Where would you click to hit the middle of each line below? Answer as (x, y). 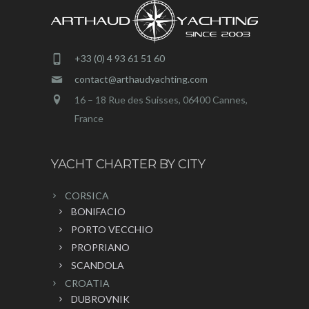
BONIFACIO (98, 212)
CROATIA (87, 283)
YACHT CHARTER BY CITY (128, 165)
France (89, 119)
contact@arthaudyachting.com (141, 79)
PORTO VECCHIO (112, 230)
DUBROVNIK (100, 299)
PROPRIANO (100, 248)
